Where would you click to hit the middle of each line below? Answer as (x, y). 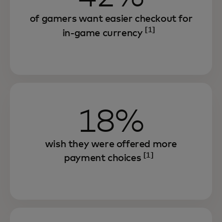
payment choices (104, 158)
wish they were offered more (111, 144)
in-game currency (104, 33)
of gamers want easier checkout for (111, 19)
